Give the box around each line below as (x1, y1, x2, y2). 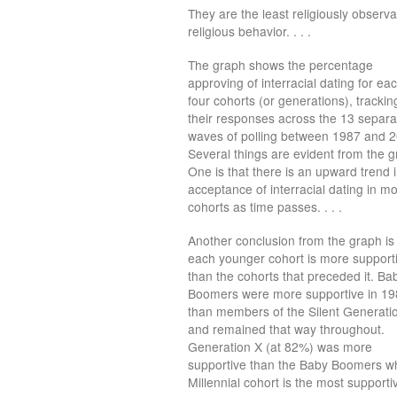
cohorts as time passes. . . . (188, 197, 342, 215)
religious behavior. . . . (188, 21, 311, 40)
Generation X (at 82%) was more (188, 337, 372, 355)
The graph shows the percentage (188, 55, 373, 74)
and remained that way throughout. (188, 319, 385, 338)
